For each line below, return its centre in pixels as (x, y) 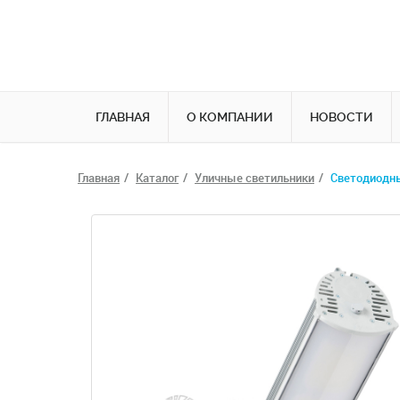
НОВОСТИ (342, 117)
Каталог (157, 178)
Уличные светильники (254, 178)
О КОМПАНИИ (230, 117)
